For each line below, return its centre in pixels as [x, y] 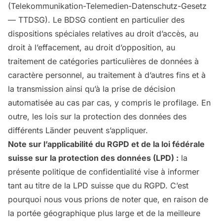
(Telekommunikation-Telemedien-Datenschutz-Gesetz [107, 6]
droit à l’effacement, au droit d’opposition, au [92, 47]
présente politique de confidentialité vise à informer [104, 172]
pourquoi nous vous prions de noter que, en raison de [108, 199]
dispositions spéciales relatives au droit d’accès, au [103, 34]
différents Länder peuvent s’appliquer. [78, 130]
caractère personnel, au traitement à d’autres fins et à [107, 75]
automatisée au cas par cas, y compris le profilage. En [109, 103]
